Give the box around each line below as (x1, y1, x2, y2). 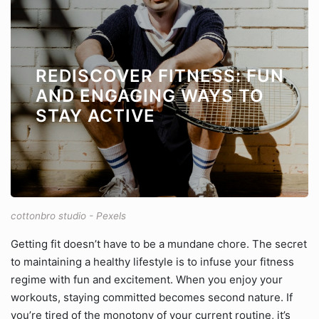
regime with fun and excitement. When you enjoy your (11, 273, 283, 286)
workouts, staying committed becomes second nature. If (11, 291, 293, 304)
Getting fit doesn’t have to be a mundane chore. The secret (11, 237, 307, 251)
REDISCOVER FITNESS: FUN (36, 66, 284, 86)
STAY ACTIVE (36, 105, 155, 126)
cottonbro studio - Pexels (11, 210, 126, 221)
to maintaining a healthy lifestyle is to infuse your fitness (11, 255, 294, 268)
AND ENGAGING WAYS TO (36, 85, 264, 106)
